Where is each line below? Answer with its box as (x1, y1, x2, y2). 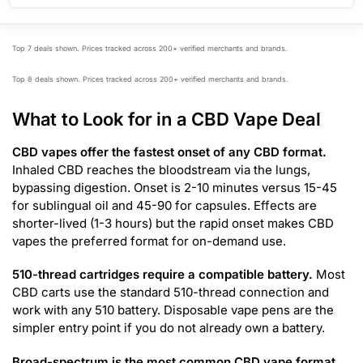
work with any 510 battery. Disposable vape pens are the (12, 302, 334, 318)
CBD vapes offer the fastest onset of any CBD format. (12, 143, 327, 160)
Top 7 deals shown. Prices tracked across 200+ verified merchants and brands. (12, 44, 288, 53)
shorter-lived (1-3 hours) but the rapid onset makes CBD (12, 215, 334, 231)
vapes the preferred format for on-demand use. (12, 233, 286, 249)
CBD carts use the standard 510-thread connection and (12, 284, 329, 301)
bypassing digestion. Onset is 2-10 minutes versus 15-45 (12, 179, 337, 195)
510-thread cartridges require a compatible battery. (12, 267, 313, 283)
